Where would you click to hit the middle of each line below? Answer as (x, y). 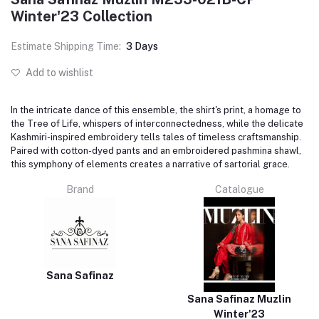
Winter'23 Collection (82, 16)
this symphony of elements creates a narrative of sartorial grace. (150, 164)
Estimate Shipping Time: (66, 46)
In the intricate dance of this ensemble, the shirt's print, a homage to (156, 110)
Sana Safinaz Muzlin (239, 299)
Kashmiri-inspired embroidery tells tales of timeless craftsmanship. (156, 137)
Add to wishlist (58, 72)
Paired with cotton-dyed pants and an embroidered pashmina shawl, (156, 150)
